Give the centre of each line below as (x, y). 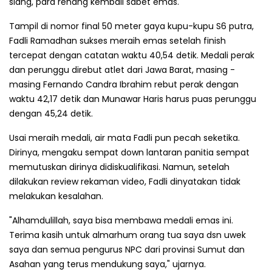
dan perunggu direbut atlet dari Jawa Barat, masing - (122, 70)
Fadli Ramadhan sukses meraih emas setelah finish (117, 40)
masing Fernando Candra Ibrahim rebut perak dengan (124, 84)
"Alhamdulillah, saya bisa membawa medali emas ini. (121, 220)
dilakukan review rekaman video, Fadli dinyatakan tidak (125, 181)
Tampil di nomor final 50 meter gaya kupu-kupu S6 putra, (131, 26)
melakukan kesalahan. (56, 196)
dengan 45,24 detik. (51, 113)
